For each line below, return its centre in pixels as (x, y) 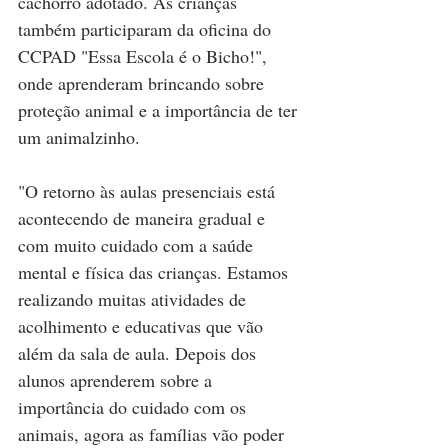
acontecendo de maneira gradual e (144, 218)
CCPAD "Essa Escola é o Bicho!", (145, 56)
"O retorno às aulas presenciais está (149, 191)
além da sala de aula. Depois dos (139, 353)
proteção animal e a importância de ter (160, 110)
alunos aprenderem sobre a (117, 380)
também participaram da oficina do (147, 29)
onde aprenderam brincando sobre (143, 83)
